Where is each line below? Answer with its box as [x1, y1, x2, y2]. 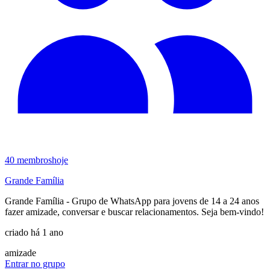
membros [17, 154, 52, 165]
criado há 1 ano [5, 227, 63, 237]
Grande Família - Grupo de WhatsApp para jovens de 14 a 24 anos [5, 195, 259, 206]
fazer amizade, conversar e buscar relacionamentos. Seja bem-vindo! [5, 206, 264, 217]
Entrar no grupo [5, 258, 65, 269]
